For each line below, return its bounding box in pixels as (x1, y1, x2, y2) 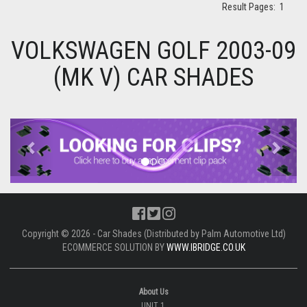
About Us (138, 286, 169, 297)
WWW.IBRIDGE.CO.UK (166, 241, 245, 253)
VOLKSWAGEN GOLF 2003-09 (11, 36, 296, 66)
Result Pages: (222, 1, 280, 13)
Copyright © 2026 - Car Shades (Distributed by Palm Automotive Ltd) (21, 228, 286, 239)
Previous (31, 119, 78, 136)
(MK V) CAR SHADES (53, 63, 254, 93)
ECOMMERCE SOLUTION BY (62, 241, 167, 253)
